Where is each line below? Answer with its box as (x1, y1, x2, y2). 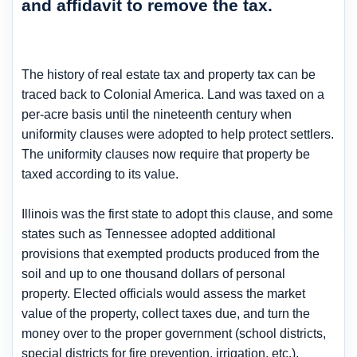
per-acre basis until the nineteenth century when (22, 107, 292, 121)
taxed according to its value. (22, 167, 178, 181)
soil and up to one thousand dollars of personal (22, 266, 285, 280)
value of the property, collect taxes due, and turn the (22, 306, 310, 320)
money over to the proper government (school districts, (22, 326, 326, 340)
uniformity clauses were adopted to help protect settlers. (22, 127, 334, 141)
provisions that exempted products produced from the (22, 246, 320, 261)
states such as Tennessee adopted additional (22, 226, 276, 241)
